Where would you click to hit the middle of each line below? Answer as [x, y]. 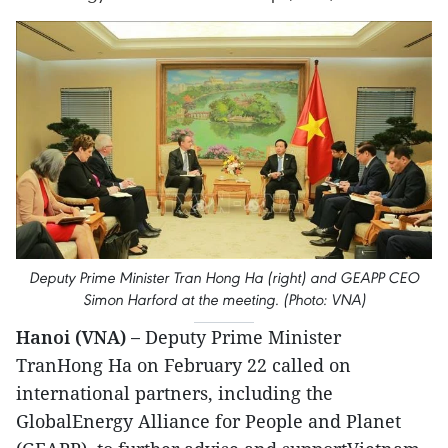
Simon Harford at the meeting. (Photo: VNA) [224, 299]
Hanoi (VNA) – [78, 336]
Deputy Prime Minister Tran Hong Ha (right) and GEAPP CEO [224, 277]
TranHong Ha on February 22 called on [183, 364]
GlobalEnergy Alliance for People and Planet [208, 420]
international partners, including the [174, 392]
